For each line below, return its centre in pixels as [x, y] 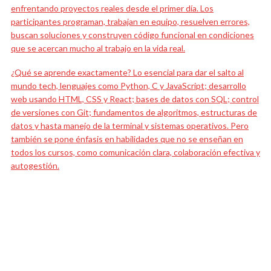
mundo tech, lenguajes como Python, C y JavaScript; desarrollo [129, 85]
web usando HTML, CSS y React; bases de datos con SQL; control [135, 99]
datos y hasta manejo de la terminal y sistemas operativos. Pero [130, 125]
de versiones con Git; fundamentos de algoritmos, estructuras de [134, 112]
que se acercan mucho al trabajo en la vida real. [98, 48]
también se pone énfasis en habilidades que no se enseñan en [127, 139]
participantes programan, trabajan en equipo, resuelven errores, [130, 21]
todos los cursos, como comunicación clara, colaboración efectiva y [135, 152]
